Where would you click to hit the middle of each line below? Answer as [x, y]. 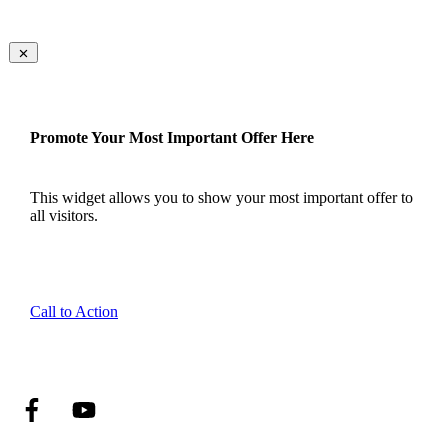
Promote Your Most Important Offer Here [172, 138]
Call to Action [74, 312]
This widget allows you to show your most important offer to [221, 198]
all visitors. [64, 216]
